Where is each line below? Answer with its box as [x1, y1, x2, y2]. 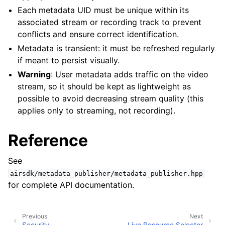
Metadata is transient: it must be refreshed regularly [18, 43, 215, 53]
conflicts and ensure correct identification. [18, 29, 179, 39]
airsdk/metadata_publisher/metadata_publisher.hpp [10, 170, 203, 177]
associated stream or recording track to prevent [18, 17, 202, 27]
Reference [8, 131, 88, 150]
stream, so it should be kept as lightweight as [18, 81, 191, 91]
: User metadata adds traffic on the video [51, 69, 209, 79]
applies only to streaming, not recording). [18, 105, 176, 116]
